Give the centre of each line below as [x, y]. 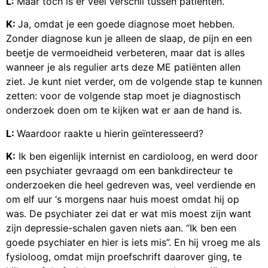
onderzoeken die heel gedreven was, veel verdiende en [131, 185]
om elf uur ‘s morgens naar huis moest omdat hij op [123, 200]
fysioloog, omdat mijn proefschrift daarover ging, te [124, 257]
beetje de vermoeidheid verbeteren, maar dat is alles [125, 53]
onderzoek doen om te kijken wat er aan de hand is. [124, 110]
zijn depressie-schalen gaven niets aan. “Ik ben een [121, 228]
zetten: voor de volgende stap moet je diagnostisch [123, 96]
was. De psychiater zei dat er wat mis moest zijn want [129, 214]
